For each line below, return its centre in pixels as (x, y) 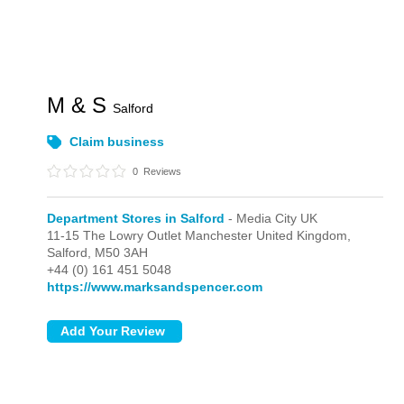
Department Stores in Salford (136, 218)
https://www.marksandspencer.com (155, 287)
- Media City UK (271, 218)
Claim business (117, 142)
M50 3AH (122, 252)
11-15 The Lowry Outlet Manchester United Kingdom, (199, 235)
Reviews (161, 171)
